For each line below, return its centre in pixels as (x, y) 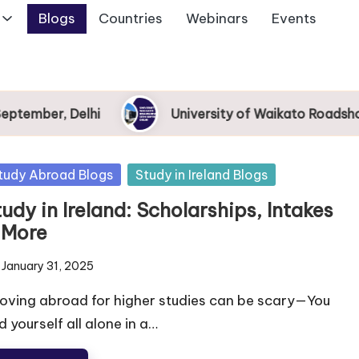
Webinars (217, 19)
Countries (130, 19)
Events (294, 19)
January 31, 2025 (48, 266)
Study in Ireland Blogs (201, 174)
